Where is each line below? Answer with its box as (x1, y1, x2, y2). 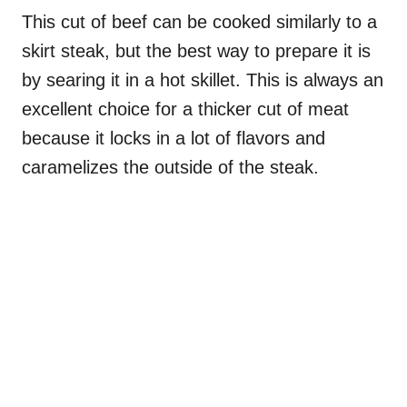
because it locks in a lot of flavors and (22, 128, 325, 149)
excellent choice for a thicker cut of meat (22, 99, 349, 120)
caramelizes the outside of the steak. (22, 157, 319, 178)
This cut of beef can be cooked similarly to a (22, 12, 377, 33)
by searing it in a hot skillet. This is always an (22, 70, 383, 91)
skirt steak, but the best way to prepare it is (22, 41, 371, 62)
